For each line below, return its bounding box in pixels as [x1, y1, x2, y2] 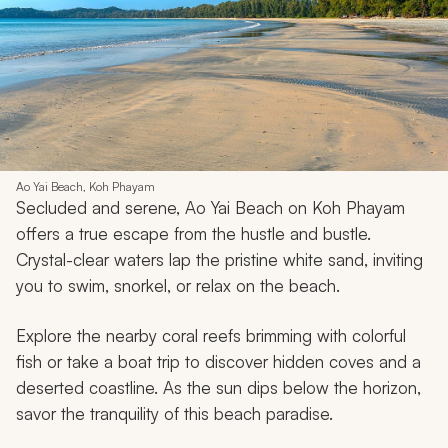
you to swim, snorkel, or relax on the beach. [16, 275, 340, 297]
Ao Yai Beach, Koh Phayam [16, 179, 155, 195]
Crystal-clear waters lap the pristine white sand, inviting [16, 249, 423, 271]
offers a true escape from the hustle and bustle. [16, 223, 371, 245]
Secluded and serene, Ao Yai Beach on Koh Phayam [16, 197, 405, 219]
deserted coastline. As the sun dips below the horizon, [16, 377, 421, 399]
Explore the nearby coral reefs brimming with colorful [16, 325, 406, 347]
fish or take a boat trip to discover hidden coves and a [16, 351, 421, 373]
